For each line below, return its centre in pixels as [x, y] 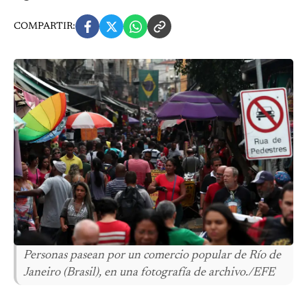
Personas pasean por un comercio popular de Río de [152, 255]
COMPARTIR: [45, 26]
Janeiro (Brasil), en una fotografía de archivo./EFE [149, 272]
